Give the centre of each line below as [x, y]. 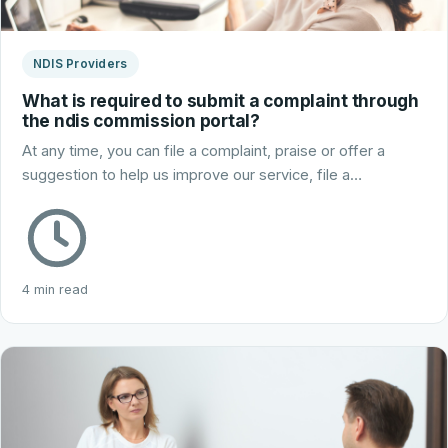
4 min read [54, 290]
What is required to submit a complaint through [220, 101]
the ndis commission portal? [140, 121]
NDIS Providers [80, 63]
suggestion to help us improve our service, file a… [191, 175]
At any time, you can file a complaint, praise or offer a [203, 151]
